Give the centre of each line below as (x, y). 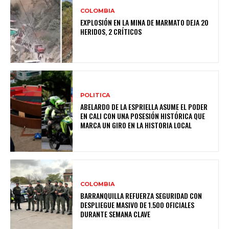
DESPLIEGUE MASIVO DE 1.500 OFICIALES (138, 205)
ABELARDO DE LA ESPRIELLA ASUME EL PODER (144, 107)
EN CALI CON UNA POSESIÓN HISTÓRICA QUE (143, 116)
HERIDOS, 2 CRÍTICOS (111, 32)
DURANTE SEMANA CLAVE (116, 214)
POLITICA (95, 95)
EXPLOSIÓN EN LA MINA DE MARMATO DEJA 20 (145, 22)
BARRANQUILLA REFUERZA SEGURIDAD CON (141, 196)
